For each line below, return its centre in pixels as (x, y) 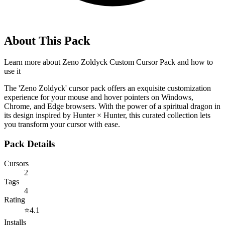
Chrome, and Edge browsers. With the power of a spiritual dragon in (112, 106)
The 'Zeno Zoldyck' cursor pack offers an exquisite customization (107, 88)
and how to (194, 62)
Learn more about (33, 62)
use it (12, 71)
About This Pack (47, 41)
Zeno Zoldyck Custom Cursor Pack (119, 62)
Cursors (16, 163)
